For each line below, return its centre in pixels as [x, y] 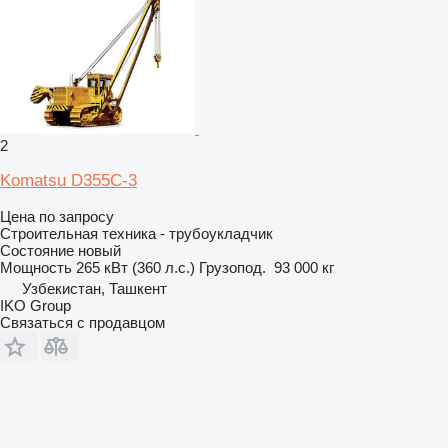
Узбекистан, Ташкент [94, 288]
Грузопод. [232, 267]
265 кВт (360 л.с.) [135, 267]
